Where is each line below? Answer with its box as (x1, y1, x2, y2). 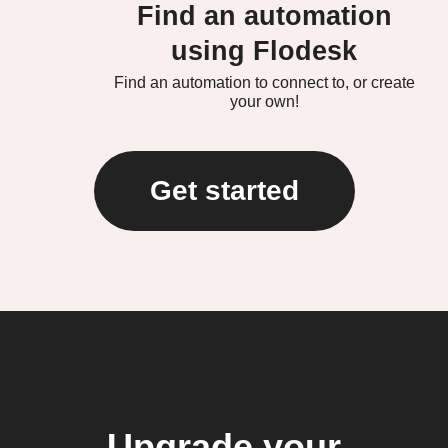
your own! (229, 93, 299, 110)
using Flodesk (171, 36, 357, 66)
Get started (149, 175, 299, 206)
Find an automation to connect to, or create (113, 74, 415, 91)
